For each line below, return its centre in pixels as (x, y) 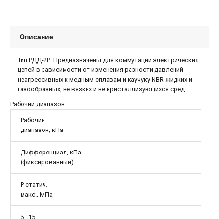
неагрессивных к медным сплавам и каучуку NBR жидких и (105, 79)
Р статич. (34, 185)
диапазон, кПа (42, 130)
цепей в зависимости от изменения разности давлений (100, 70)
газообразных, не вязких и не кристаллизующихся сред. (102, 89)
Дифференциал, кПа (51, 152)
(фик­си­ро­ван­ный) (47, 162)
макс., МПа (37, 194)
